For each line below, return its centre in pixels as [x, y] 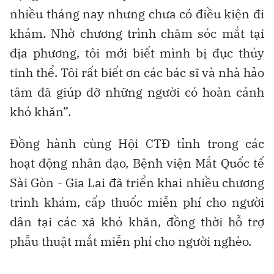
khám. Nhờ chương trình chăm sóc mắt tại [137, 33]
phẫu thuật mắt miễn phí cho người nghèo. [131, 241]
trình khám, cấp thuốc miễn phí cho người [137, 202]
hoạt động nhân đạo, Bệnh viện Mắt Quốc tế [137, 163]
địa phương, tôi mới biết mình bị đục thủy [137, 53]
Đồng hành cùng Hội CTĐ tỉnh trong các [137, 143]
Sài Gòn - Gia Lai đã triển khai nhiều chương [137, 182]
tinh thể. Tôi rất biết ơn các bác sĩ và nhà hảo [137, 72]
